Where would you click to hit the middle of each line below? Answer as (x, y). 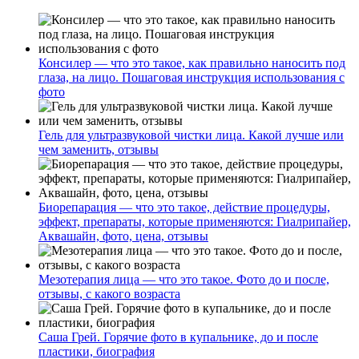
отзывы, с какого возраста (109, 293)
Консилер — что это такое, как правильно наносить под (192, 63)
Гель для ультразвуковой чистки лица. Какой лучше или (191, 135)
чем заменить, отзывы (99, 149)
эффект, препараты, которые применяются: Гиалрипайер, (195, 221)
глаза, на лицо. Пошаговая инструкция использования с (192, 77)
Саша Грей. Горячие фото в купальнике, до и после (178, 337)
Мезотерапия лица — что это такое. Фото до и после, (184, 279)
